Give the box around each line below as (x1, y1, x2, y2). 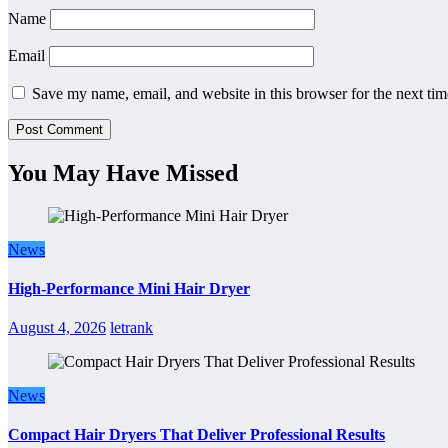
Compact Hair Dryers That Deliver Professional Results (8, 426, 385, 444)
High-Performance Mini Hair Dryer (8, 279, 250, 297)
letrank (110, 319, 153, 337)
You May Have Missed (8, 159, 238, 186)
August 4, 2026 (8, 319, 106, 337)
